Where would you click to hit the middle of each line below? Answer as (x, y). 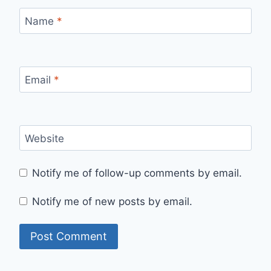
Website (44, 139)
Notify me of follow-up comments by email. (137, 173)
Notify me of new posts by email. (113, 202)
